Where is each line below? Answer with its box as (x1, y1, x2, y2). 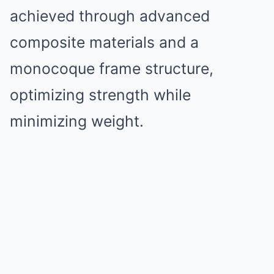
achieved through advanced (10, 7, 210, 25)
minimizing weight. (10, 112, 144, 130)
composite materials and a (10, 33, 199, 51)
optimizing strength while (10, 86, 191, 104)
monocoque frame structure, (10, 59, 213, 78)
